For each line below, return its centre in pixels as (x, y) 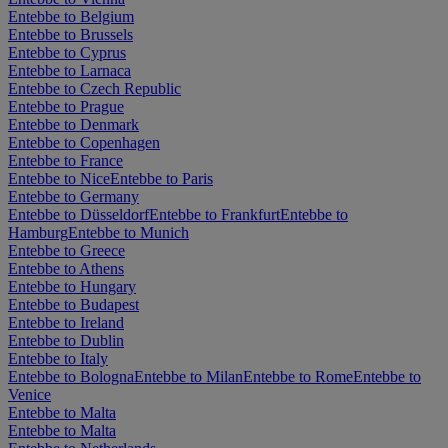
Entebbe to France (65, 160)
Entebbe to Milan (188, 376)
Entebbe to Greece (66, 250)
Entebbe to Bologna (71, 376)
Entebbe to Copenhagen (84, 142)
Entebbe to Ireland (66, 322)
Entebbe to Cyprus (67, 52)
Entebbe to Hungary (72, 286)
